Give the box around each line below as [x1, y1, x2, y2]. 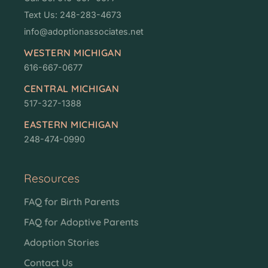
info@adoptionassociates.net [24, 26, 144, 36]
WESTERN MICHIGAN [24, 46, 121, 59]
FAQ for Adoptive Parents [24, 215, 139, 228]
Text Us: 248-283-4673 [24, 9, 121, 20]
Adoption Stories [24, 236, 99, 248]
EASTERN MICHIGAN [24, 118, 118, 130]
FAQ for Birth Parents [24, 195, 120, 208]
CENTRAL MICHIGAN [24, 82, 119, 95]
